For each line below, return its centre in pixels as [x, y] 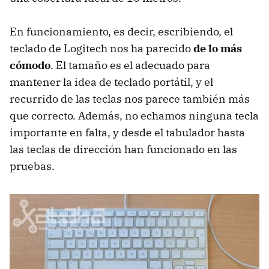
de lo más [218, 49]
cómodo [30, 65]
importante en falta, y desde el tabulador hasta [127, 133]
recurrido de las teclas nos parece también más [130, 99]
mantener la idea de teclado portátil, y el [111, 82]
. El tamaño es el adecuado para [130, 65]
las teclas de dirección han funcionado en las [123, 150]
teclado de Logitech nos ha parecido [101, 49]
